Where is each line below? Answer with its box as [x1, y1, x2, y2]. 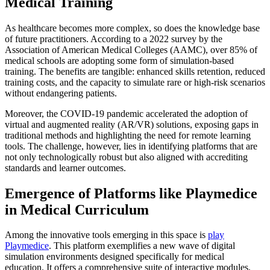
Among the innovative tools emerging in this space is [5, 230, 208, 240]
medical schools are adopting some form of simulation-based [5, 55, 234, 66]
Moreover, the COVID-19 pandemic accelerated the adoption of [5, 108, 248, 119]
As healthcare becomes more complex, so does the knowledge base [5, 22, 260, 33]
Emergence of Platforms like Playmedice [5, 185, 257, 201]
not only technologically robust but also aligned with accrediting [5, 151, 248, 162]
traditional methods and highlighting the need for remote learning [5, 130, 251, 140]
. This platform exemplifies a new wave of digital [49, 240, 235, 251]
